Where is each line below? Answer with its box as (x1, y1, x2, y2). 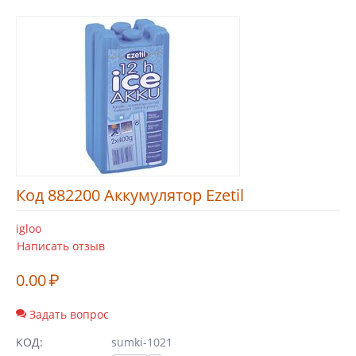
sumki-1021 (111, 335, 172, 350)
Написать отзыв (17, 238, 105, 253)
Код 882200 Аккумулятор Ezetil (16, 184, 244, 206)
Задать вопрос (26, 307, 109, 322)
